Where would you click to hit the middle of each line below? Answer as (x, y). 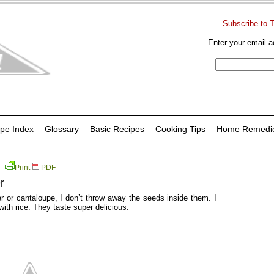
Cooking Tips (180, 129)
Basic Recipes (117, 129)
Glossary (62, 129)
